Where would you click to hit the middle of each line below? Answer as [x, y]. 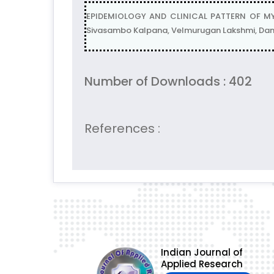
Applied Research [202, 264]
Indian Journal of [202, 253]
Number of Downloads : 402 [168, 82]
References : [122, 129]
